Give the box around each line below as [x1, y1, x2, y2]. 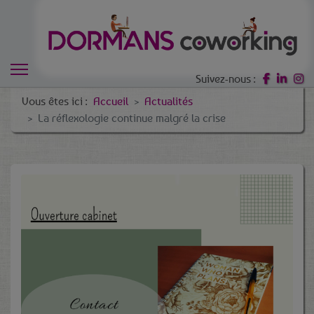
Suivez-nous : [196, 71, 256, 86]
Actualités [144, 94, 193, 108]
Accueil [93, 94, 128, 108]
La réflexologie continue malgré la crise [38, 111, 226, 125]
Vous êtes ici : [22, 94, 93, 108]
